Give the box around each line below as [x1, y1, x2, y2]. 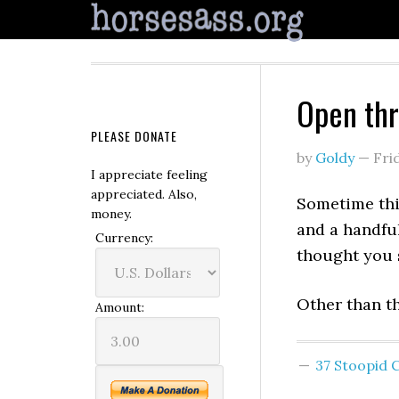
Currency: [95, 230, 153, 246]
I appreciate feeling [91, 167, 208, 183]
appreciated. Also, [91, 186, 197, 202]
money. [91, 206, 132, 222]
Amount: [95, 299, 144, 315]
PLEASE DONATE [91, 126, 177, 145]
